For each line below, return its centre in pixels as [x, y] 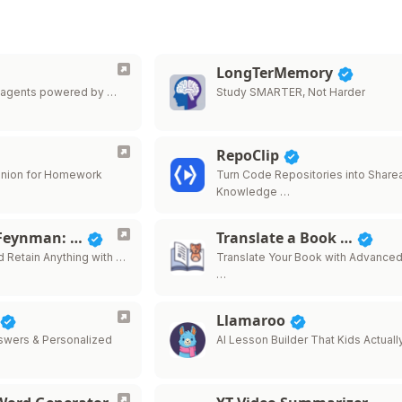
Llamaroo [253, 320]
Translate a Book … [287, 238]
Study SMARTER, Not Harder [291, 92]
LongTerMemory [277, 73]
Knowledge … [253, 192]
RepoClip [250, 155]
